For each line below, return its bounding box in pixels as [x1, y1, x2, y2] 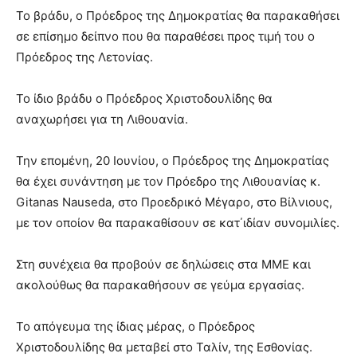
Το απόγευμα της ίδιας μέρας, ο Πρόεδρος [16, 319, 255, 335]
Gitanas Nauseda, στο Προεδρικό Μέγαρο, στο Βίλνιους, [16, 194, 332, 210]
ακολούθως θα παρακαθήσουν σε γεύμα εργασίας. [16, 277, 304, 293]
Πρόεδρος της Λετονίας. [16, 49, 153, 65]
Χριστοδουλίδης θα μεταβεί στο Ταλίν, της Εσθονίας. [16, 339, 312, 355]
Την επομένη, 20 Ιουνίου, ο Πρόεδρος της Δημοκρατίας [16, 153, 329, 169]
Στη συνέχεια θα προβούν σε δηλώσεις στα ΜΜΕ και [16, 257, 311, 273]
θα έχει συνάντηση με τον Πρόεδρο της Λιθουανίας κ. [16, 174, 320, 190]
